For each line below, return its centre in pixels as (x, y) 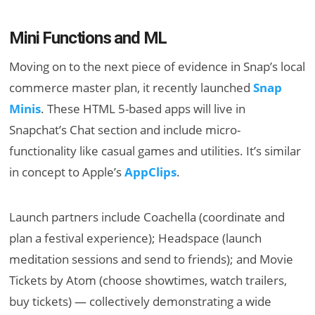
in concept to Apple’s (67, 172)
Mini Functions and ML (88, 38)
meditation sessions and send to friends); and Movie (152, 259)
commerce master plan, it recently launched (131, 88)
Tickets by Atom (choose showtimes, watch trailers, (148, 281)
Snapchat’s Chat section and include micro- (125, 130)
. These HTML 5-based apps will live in (143, 109)
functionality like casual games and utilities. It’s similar (155, 151)
